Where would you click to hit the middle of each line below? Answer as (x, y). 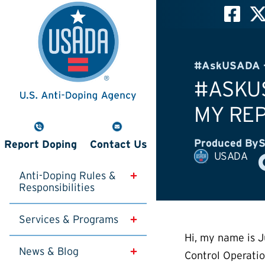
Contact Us (119, 144)
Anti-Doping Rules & (69, 175)
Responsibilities (57, 187)
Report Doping (41, 144)
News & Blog (49, 251)
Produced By (226, 143)
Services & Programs (69, 219)
